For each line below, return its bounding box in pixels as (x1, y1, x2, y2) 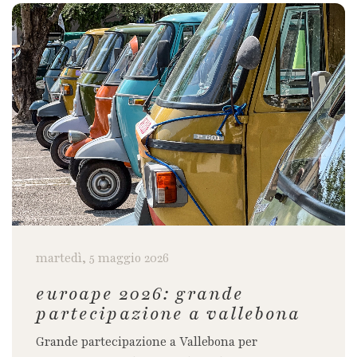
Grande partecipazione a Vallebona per (36, 333, 257, 351)
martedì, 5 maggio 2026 (36, 249, 169, 267)
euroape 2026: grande (36, 281, 244, 306)
